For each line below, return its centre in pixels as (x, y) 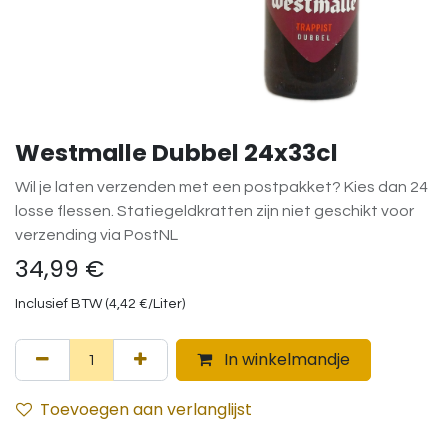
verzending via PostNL (96, 235)
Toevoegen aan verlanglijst (146, 410)
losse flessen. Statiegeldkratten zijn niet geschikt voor (214, 211)
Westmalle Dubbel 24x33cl (176, 153)
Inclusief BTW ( (62, 304)
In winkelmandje (285, 360)
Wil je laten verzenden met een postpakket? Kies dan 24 (221, 187)
